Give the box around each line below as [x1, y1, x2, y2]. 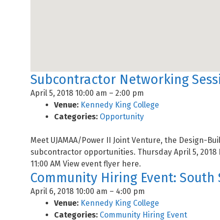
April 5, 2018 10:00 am [30, 88, 107, 98]
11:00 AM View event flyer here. [30, 159, 141, 168]
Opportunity [100, 112, 144, 121]
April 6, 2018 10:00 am [30, 187, 108, 196]
